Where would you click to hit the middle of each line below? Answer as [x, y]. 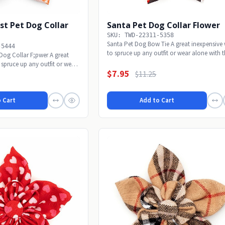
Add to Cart [157, 100]
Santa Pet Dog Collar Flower [164, 25]
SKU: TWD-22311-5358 [141, 35]
